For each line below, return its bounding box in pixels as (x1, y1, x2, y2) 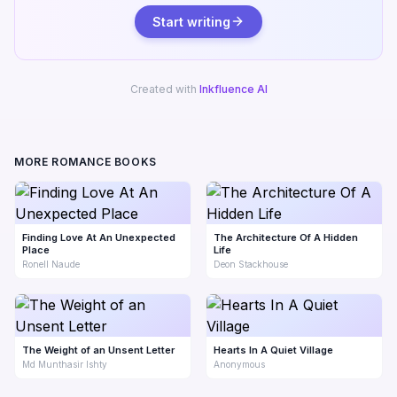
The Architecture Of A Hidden (214, 230, 358, 244)
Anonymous (214, 358, 265, 370)
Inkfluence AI (198, 82, 268, 96)
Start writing (152, 13, 230, 29)
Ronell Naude (22, 258, 80, 269)
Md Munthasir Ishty (22, 358, 107, 370)
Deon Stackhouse (214, 258, 288, 269)
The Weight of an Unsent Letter (22, 343, 175, 356)
